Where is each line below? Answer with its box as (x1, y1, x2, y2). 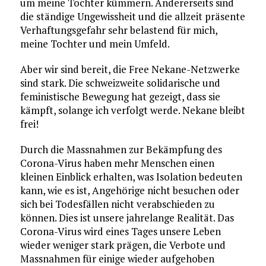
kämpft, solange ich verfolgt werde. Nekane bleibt (20, 103, 245, 118)
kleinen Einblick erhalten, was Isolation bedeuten (20, 170, 242, 184)
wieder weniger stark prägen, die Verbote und (20, 238, 226, 252)
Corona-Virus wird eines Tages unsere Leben (20, 224, 221, 239)
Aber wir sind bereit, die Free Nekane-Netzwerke (20, 62, 240, 77)
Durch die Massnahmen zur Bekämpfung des (20, 142, 222, 157)
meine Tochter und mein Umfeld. (20, 37, 170, 51)
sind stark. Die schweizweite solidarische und (20, 76, 220, 90)
